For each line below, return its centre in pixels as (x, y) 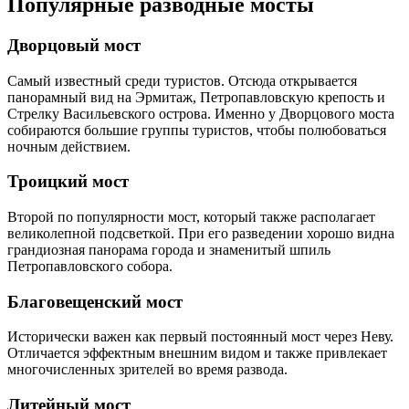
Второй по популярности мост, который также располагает (191, 216)
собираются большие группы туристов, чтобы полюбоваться (197, 130)
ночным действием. (69, 146)
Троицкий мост (68, 182)
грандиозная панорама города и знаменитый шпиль (169, 249)
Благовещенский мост (95, 301)
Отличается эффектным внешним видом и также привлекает (197, 353)
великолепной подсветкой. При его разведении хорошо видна (201, 233)
